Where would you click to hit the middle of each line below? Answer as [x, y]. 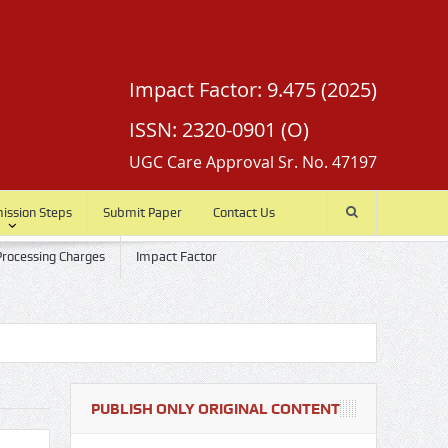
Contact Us [243, 212]
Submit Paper [142, 212]
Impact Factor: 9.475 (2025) [252, 89]
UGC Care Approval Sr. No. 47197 [252, 162]
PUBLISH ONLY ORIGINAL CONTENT [215, 409]
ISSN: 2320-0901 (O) [218, 129]
